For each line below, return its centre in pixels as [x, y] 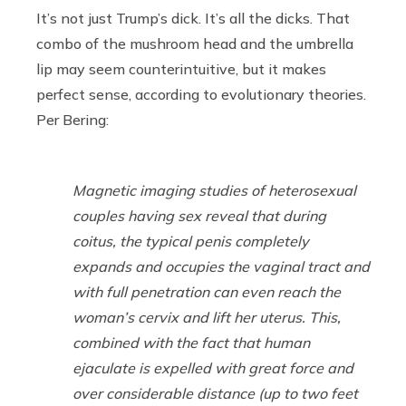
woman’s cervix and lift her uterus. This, [207, 317]
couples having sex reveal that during [199, 215]
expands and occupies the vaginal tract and [221, 266]
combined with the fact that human [191, 342]
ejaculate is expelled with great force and [213, 367]
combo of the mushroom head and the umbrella [195, 43]
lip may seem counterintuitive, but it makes [181, 68]
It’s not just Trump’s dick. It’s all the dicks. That [193, 18]
